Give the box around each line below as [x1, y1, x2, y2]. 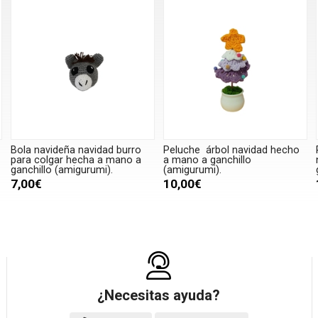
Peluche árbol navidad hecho [163, 144, 300, 157]
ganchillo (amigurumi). [10, 164, 113, 177]
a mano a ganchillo [163, 154, 251, 167]
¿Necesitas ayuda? [97, 286, 221, 304]
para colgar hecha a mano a [10, 154, 141, 167]
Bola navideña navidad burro [10, 144, 141, 157]
